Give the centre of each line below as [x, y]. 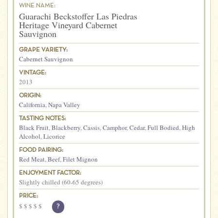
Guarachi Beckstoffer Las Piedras [78, 16]
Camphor [115, 127]
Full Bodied [163, 127]
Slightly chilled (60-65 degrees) [61, 182]
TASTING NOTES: [43, 118]
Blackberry [66, 127]
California [32, 104]
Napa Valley [64, 104]
